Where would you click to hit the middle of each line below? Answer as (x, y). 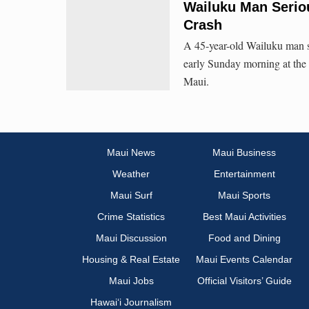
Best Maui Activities (244, 217)
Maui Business (244, 153)
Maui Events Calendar (244, 260)
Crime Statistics (131, 217)
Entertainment (244, 174)
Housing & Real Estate (131, 260)
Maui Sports (244, 196)
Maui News (131, 153)
